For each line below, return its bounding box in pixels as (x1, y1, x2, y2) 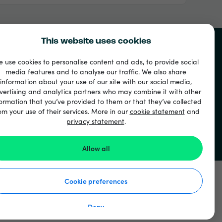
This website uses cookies (41, 37, 151, 46)
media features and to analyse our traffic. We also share (5, 66, 186, 76)
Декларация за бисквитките (97, 206, 206, 217)
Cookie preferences (64, 176, 127, 186)
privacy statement (66, 116, 124, 126)
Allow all (82, 143, 110, 153)
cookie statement (129, 106, 185, 116)
